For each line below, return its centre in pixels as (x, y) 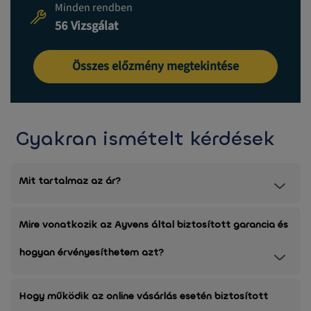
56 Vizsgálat (86, 26)
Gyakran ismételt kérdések (145, 139)
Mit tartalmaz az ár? (70, 181)
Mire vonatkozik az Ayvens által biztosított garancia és (153, 225)
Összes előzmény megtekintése (155, 67)
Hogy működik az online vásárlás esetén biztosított (143, 296)
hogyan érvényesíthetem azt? (91, 253)
